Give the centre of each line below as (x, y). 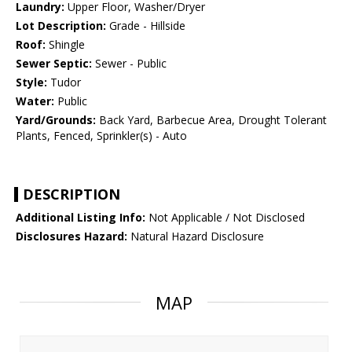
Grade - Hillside (146, 26)
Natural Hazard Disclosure (196, 236)
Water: (35, 101)
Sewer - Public (129, 64)
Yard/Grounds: (56, 120)
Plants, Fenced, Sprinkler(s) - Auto (101, 136)
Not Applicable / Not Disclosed (225, 218)
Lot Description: (61, 26)
